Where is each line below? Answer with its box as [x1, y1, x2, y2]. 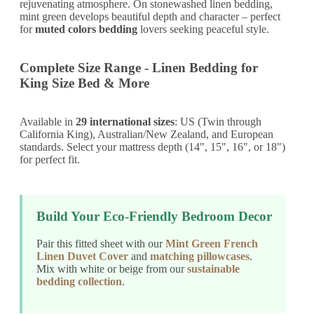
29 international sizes [76, 115, 175, 128]
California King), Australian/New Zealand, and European [20, 128, 273, 140]
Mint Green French [165, 237, 258, 250]
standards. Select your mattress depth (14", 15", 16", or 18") [20, 140, 285, 153]
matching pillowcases [150, 250, 250, 262]
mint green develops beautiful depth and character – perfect [20, 11, 280, 23]
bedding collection [36, 275, 122, 287]
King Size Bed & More [20, 76, 149, 91]
